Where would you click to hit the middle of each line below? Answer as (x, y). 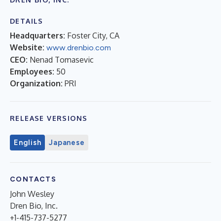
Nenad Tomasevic (62, 60)
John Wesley (32, 194)
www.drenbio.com (79, 48)
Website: (27, 47)
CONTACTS (33, 179)
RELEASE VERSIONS (49, 118)
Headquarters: (37, 36)
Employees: (32, 72)
